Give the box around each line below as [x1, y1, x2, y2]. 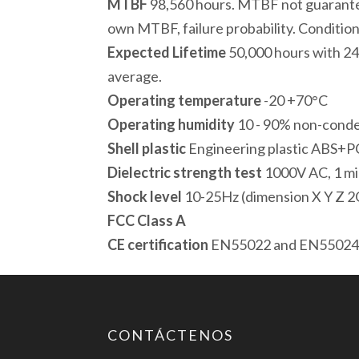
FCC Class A [107, 212, 187, 229]
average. [107, 67, 163, 85]
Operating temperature [107, 91, 262, 109]
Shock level [107, 188, 183, 205]
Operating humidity [107, 115, 236, 133]
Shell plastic [107, 139, 187, 157]
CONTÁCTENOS [107, 325, 234, 344]
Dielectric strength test [107, 163, 263, 181]
